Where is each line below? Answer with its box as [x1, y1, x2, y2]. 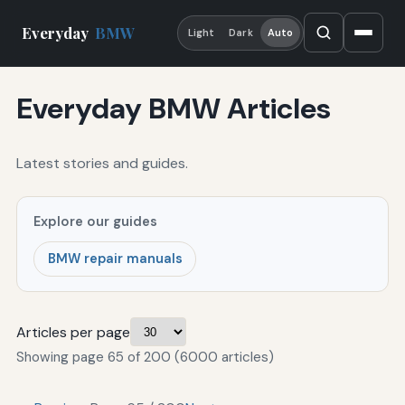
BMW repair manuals [47, 250, 183, 268]
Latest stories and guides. [15, 153, 188, 173]
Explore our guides [33, 212, 158, 231]
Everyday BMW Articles [15, 89, 331, 128]
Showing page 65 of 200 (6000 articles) [15, 348, 274, 367]
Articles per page [15, 322, 130, 342]
